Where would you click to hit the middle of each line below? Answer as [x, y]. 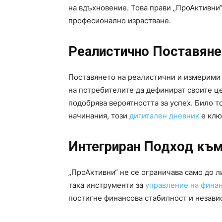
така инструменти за [107, 185]
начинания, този [99, 116]
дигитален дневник [164, 116]
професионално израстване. [120, 21]
